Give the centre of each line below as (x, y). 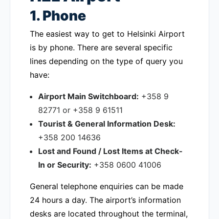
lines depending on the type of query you (106, 61)
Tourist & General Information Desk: (107, 124)
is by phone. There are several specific (101, 47)
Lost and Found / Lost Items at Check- (110, 151)
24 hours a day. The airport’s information (105, 200)
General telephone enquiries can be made (107, 186)
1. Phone (58, 16)
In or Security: (65, 165)
